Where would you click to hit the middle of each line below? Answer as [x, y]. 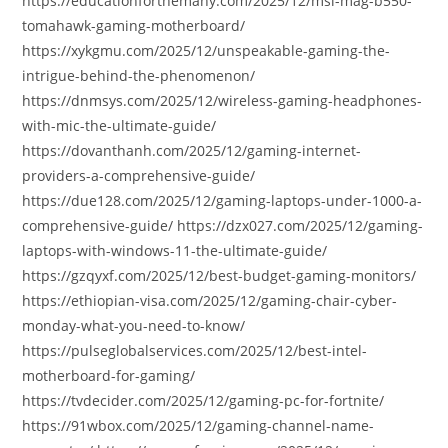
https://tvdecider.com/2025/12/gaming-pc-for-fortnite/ [203, 400]
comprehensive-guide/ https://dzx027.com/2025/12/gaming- [223, 225]
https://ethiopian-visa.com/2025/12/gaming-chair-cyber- [210, 300]
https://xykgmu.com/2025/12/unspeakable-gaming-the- [206, 50]
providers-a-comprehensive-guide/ [139, 175]
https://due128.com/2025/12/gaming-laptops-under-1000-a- [222, 200]
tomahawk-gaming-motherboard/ [134, 25]
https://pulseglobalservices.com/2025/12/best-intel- [195, 350]
